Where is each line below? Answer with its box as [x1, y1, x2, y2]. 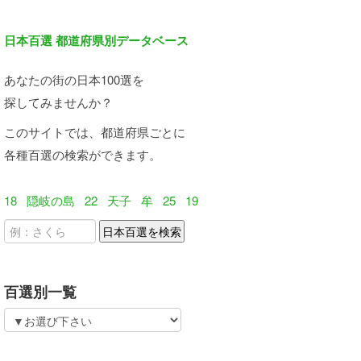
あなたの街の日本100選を [4, 71, 144, 88]
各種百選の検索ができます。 [4, 146, 161, 163]
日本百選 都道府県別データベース [4, 31, 189, 49]
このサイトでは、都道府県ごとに [4, 123, 185, 140]
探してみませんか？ [4, 93, 113, 110]
